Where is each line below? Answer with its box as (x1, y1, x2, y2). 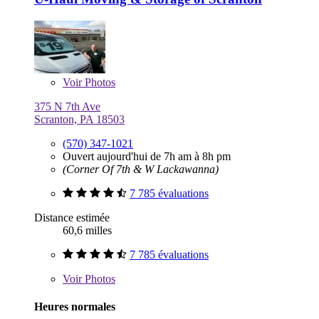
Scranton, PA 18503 (34, 113, 125, 126)
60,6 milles (63, 224, 112, 237)
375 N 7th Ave (34, 100, 100, 113)
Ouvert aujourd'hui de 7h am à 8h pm (63, 150, 231, 163)
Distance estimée (34, 211, 110, 224)
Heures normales (34, 300, 115, 313)
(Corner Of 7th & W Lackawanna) (63, 163, 219, 176)
